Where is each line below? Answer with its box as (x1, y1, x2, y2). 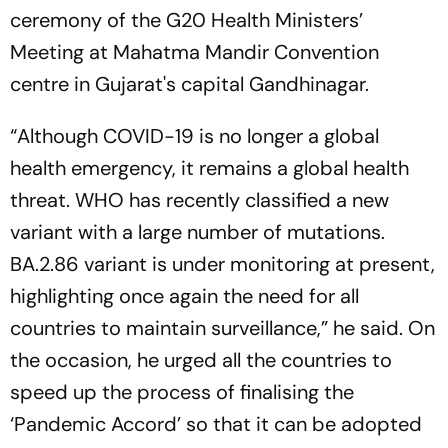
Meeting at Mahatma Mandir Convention (10, 38, 379, 65)
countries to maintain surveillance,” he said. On (10, 314, 435, 341)
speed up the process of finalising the (10, 378, 354, 405)
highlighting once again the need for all (10, 282, 359, 309)
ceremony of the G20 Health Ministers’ (10, 6, 363, 33)
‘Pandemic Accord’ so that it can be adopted (10, 410, 422, 437)
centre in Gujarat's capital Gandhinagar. (10, 70, 369, 97)
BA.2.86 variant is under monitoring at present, (10, 250, 435, 277)
